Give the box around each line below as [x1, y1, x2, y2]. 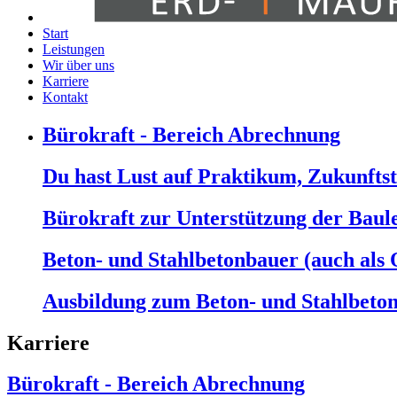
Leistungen [43, 42, 105, 58]
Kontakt [43, 90, 88, 105]
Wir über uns [43, 58, 114, 74]
